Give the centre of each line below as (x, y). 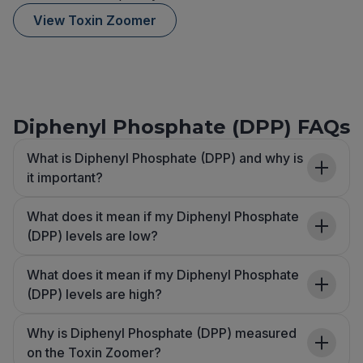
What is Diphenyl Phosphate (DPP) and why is (165, 158)
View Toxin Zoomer (95, 21)
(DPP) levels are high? (94, 295)
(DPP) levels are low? (92, 236)
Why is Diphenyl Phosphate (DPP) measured (162, 333)
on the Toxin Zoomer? (94, 353)
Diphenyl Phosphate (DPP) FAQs (181, 127)
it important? (65, 178)
